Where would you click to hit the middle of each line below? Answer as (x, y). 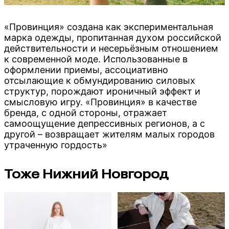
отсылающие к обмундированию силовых (100, 81)
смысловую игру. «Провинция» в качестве (100, 102)
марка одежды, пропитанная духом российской (113, 38)
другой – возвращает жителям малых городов (109, 134)
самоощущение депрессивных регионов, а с (105, 124)
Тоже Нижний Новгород (86, 174)
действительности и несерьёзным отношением (111, 49)
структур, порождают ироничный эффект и (102, 91)
